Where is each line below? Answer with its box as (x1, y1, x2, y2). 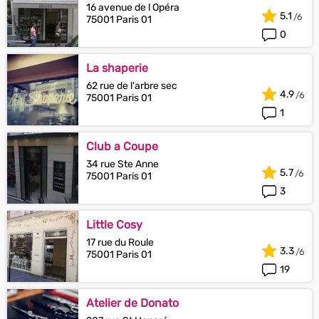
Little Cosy (86, 218, 142, 231)
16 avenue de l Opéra (86, 1, 179, 14)
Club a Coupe (86, 140, 158, 153)
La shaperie (86, 61, 148, 75)
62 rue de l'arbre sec (86, 80, 177, 92)
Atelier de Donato (86, 296, 179, 310)
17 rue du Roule (86, 236, 154, 249)
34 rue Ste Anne (86, 158, 159, 170)
